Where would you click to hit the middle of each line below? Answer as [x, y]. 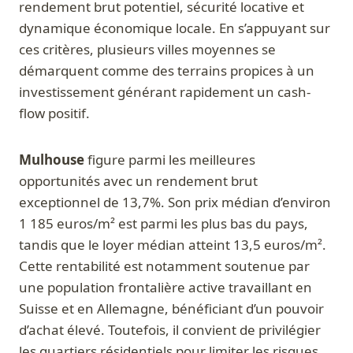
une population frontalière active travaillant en [165, 288]
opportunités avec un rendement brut [138, 181]
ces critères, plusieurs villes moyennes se [147, 50]
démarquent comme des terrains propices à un [167, 71]
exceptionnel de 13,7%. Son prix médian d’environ [175, 203]
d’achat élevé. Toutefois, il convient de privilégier [170, 330]
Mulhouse [52, 160]
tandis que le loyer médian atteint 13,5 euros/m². [173, 245]
